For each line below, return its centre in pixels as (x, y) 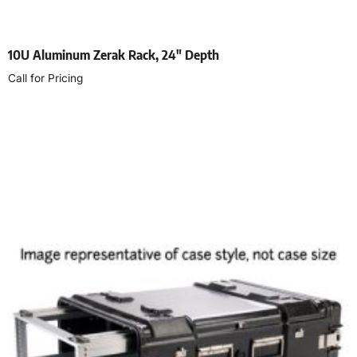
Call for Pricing (45, 78)
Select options (53, 114)
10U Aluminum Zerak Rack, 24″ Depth (114, 55)
